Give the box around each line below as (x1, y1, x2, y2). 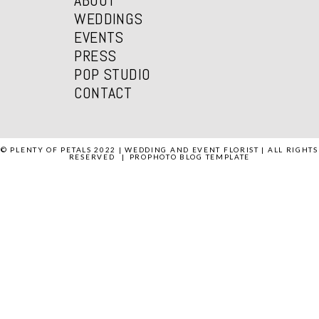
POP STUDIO (74, 63, 151, 84)
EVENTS (74, 26, 124, 47)
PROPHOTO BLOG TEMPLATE (129, 152, 251, 162)
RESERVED (68, 152, 118, 162)
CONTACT (74, 82, 132, 103)
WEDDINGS (74, 8, 143, 28)
